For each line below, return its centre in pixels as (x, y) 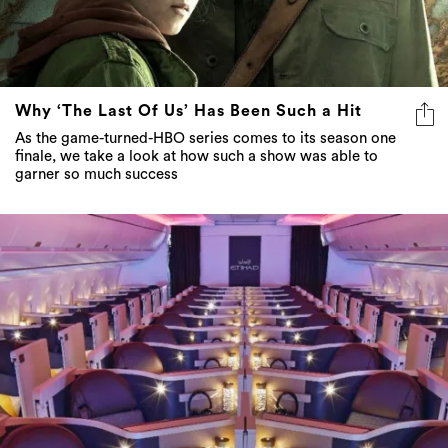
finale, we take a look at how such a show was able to (196, 156)
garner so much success (96, 174)
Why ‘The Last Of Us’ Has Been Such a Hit (188, 110)
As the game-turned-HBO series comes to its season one (205, 138)
